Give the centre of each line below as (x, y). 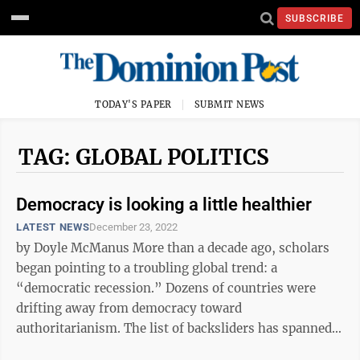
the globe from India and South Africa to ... (141, 348)
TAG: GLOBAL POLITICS (144, 157)
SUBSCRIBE (315, 18)
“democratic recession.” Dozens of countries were (166, 288)
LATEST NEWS (53, 227)
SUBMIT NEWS (230, 104)
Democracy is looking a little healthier (164, 205)
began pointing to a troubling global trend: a (147, 268)
